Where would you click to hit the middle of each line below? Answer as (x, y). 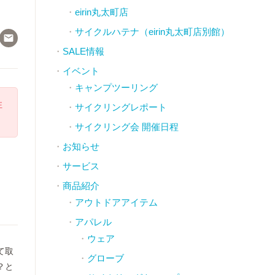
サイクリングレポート (121, 107)
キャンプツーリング (116, 87)
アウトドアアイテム (116, 202)
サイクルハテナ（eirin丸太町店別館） (152, 32)
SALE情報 (83, 51)
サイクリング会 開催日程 (126, 127)
